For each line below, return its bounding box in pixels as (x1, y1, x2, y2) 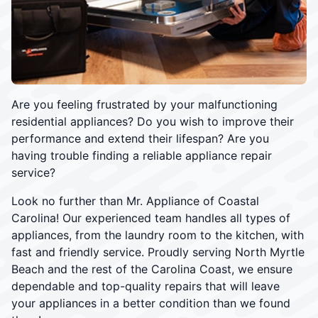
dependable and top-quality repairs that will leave (11, 278, 280, 293)
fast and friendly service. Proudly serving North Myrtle (11, 244, 305, 259)
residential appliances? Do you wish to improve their (11, 114, 294, 128)
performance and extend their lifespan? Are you (11, 131, 269, 146)
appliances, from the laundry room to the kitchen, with (11, 227, 304, 242)
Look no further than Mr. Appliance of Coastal (11, 193, 259, 208)
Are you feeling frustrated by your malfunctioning (11, 97, 278, 111)
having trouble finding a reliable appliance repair (11, 148, 272, 163)
